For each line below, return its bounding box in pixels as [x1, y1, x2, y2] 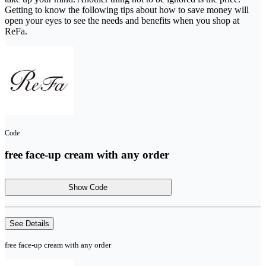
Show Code [68, 182, 108, 192]
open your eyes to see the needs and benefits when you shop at [5, 15, 239, 26]
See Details [9, 218, 49, 228]
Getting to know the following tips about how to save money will [5, 4, 249, 15]
